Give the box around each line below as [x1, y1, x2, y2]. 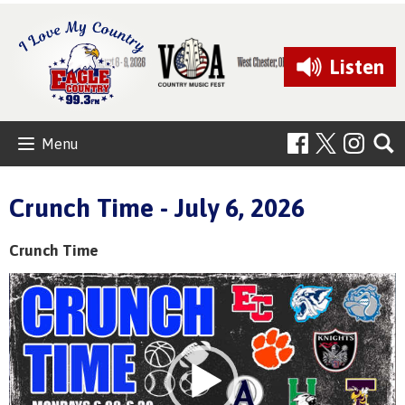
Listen [329, 54, 384, 79]
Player [8, 297, 45, 312]
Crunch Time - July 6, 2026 [9, 193, 305, 222]
